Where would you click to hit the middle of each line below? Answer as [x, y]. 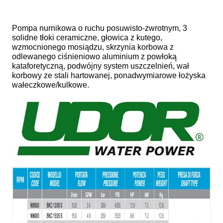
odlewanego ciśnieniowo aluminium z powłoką [94, 56]
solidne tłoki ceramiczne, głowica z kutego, [87, 37]
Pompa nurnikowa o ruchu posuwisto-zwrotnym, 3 [100, 28]
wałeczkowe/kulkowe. [51, 85]
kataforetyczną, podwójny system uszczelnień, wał [101, 66]
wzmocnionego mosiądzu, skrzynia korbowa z [93, 47]
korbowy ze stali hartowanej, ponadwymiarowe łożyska [109, 75]
